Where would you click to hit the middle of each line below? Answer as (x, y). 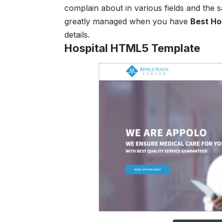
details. (77, 34)
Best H (203, 21)
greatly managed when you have (127, 21)
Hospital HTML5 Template (132, 48)
